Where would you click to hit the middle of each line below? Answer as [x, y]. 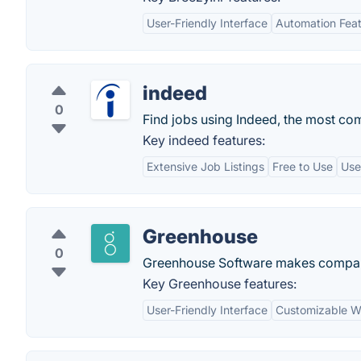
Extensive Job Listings [205, 166]
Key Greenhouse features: [220, 284]
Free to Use [303, 166]
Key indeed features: [204, 140]
